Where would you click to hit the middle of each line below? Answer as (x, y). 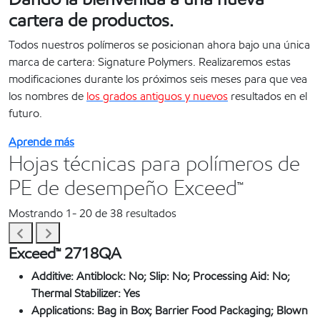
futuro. (25, 114)
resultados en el (267, 96)
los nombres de (47, 96)
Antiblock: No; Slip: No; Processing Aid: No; (183, 276)
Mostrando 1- (42, 214)
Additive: (54, 276)
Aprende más (41, 142)
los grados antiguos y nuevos (157, 96)
